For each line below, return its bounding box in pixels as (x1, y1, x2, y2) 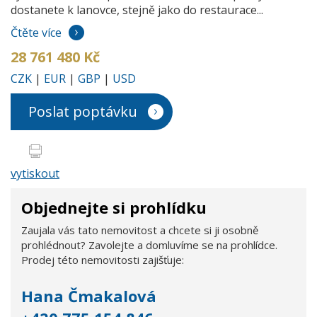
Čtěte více (11, 24, 62, 40)
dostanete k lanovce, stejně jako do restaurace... (11, 1, 263, 18)
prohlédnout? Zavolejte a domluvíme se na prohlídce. (21, 237, 277, 252)
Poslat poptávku (28, 101, 137, 121)
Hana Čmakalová (21, 284, 156, 306)
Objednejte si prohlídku (21, 196, 207, 218)
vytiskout (11, 165, 59, 181)
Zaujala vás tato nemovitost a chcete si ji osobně (21, 222, 258, 237)
